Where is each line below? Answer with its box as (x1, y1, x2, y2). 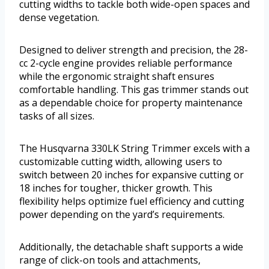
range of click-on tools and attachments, (19, 253, 201, 267)
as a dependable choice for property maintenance (19, 96, 243, 110)
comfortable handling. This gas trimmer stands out (19, 83, 249, 97)
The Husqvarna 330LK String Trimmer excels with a (19, 142, 250, 156)
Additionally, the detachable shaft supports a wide (19, 240, 243, 254)
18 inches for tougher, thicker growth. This (19, 181, 213, 195)
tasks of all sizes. (19, 109, 94, 123)
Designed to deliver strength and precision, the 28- (19, 43, 248, 57)
